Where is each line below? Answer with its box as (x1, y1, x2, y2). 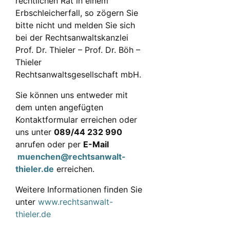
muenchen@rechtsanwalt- (17, 151, 126, 162)
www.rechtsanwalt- (38, 197, 113, 207)
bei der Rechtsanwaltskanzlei (15, 32, 128, 43)
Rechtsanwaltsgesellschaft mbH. (15, 69, 141, 80)
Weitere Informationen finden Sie (15, 184, 142, 195)
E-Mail (83, 139, 109, 150)
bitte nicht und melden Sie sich (15, 20, 135, 31)
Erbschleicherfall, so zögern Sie (15, 8, 138, 18)
